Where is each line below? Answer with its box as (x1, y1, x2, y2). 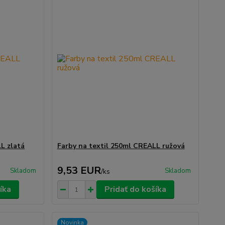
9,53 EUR (57, 164, 101, 177)
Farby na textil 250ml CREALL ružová (57, 141, 185, 151)
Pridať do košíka (104, 184, 166, 195)
